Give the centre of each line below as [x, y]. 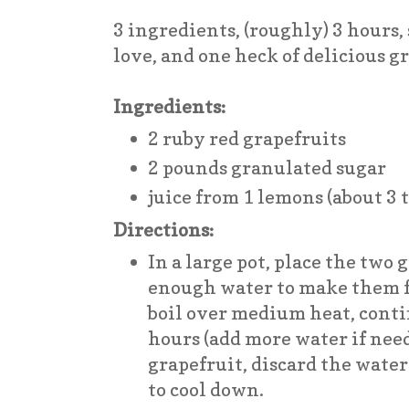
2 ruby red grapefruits [247, 139]
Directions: [163, 229]
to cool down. [206, 390]
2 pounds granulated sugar [267, 168]
